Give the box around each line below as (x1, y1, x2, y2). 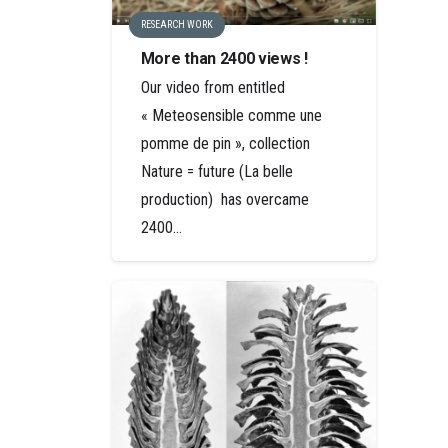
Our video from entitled (140, 78, 285, 98)
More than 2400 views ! (140, 49, 308, 69)
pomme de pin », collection (140, 134, 310, 154)
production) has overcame (140, 190, 309, 210)
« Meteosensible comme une (140, 106, 322, 126)
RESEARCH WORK (140, 19, 213, 31)
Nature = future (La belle (140, 162, 293, 182)
